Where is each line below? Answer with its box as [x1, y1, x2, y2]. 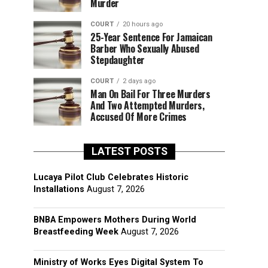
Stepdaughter [90, 53, 145, 67]
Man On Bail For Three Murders [90, 87, 211, 101]
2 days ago [123, 77, 156, 85]
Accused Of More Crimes [90, 109, 187, 124]
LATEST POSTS [91, 145, 167, 157]
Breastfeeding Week [33, 227, 118, 237]
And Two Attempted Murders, [90, 98, 205, 112]
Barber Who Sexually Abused [90, 41, 199, 56]
